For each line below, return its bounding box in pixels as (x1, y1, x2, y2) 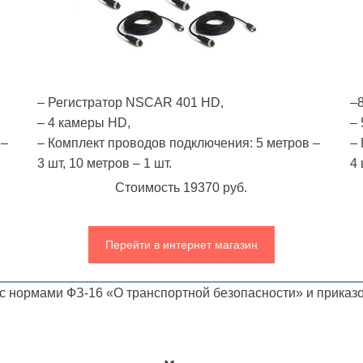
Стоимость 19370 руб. (115, 180, 248, 194)
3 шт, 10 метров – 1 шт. (37, 156, 173, 170)
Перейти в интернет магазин (105, 238, 258, 251)
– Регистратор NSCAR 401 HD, (37, 95, 224, 109)
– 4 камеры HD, (37, 115, 131, 130)
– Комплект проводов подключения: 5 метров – (37, 135, 321, 150)
